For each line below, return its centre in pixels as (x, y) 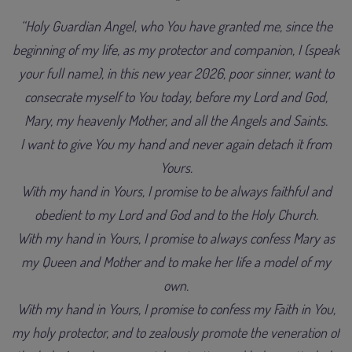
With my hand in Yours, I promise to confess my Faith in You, (176, 308)
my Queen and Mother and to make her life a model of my (176, 261)
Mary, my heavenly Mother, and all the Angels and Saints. (176, 120)
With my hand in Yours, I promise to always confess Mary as (176, 238)
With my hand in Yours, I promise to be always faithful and (176, 191)
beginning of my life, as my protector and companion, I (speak (176, 49)
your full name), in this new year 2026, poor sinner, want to (176, 73)
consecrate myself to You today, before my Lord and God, (176, 96)
